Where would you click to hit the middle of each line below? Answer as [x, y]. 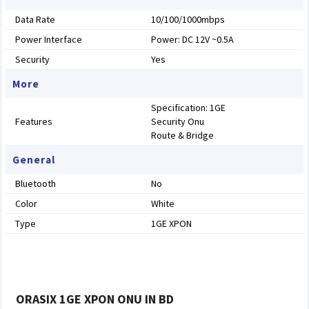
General [34, 160]
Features [34, 121]
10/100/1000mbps [188, 19]
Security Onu [178, 121]
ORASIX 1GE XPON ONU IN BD [95, 299]
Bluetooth [36, 183]
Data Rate [35, 19]
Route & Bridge [182, 135]
